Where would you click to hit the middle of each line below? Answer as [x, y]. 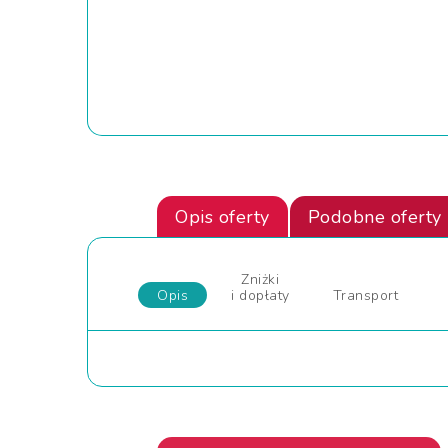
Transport [365, 295]
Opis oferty [222, 217]
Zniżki [260, 279]
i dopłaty [260, 295]
